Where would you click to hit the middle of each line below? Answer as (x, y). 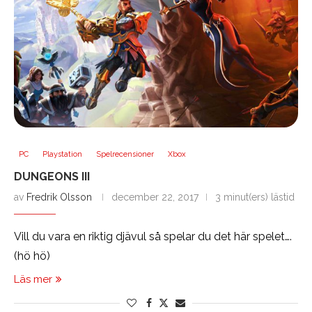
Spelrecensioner (125, 155)
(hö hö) (32, 256)
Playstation (62, 155)
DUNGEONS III (52, 177)
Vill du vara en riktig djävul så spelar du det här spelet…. (153, 237)
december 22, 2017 (155, 197)
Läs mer (33, 280)
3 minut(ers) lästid (255, 197)
